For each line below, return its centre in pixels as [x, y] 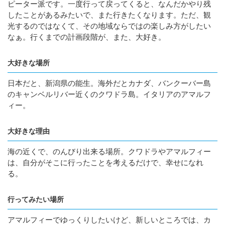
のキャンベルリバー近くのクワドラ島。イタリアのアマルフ [109, 94]
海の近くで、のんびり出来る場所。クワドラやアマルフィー [109, 151]
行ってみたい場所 [36, 199]
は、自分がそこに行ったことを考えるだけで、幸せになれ [105, 162]
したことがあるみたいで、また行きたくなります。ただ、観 [109, 15]
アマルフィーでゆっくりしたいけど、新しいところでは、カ [109, 220]
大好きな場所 [29, 63]
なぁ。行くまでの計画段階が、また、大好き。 [87, 37]
